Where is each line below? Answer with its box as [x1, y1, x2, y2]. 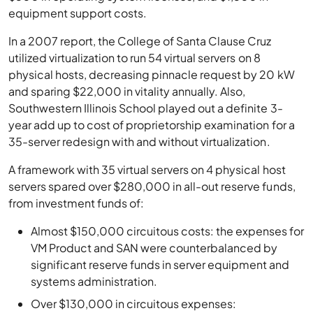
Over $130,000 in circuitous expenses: [31, 296, 237, 311]
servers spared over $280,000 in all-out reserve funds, [8, 179, 296, 194]
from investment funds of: [8, 196, 145, 210]
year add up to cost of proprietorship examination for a [8, 117, 295, 132]
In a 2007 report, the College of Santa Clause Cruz [8, 34, 272, 48]
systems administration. [31, 274, 158, 289]
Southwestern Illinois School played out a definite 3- [8, 101, 283, 115]
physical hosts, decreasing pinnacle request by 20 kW [8, 67, 295, 82]
